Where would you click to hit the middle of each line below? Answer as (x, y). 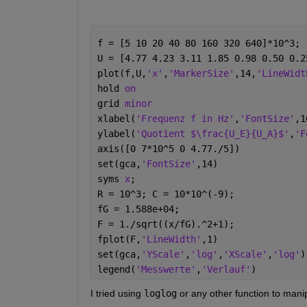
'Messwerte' (165, 270)
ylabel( (116, 134)
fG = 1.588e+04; (138, 209)
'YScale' (163, 255)
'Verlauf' (226, 270)
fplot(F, (119, 240)
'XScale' (245, 255)
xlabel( (116, 119)
